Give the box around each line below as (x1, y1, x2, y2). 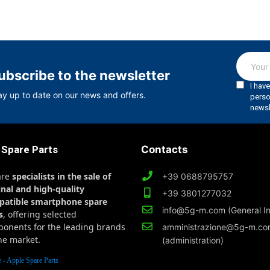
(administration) (162, 235, 224, 246)
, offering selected (3, 209, 77, 221)
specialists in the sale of (12, 171, 111, 183)
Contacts (141, 143, 188, 156)
